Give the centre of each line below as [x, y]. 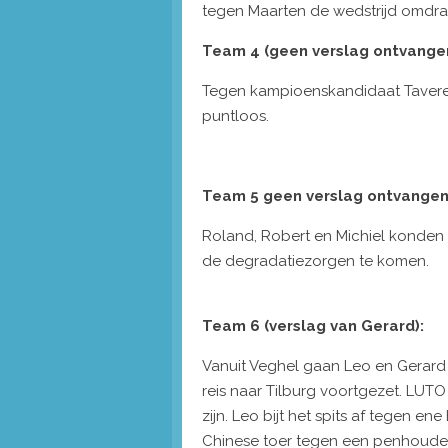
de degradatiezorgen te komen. [315, 260]
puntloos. [235, 115]
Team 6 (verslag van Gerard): [313, 325]
